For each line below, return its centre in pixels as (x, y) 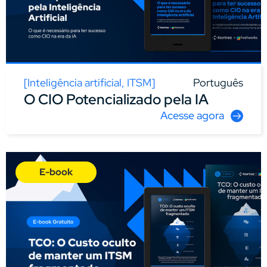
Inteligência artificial (74, 83)
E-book (56, 172)
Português (218, 83)
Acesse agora (192, 116)
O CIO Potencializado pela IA (116, 100)
